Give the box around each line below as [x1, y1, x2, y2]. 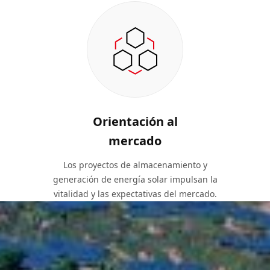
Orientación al [92, 113, 178, 130]
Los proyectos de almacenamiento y [63, 159, 207, 171]
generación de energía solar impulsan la [52, 174, 218, 185]
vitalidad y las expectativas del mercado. [53, 188, 217, 199]
